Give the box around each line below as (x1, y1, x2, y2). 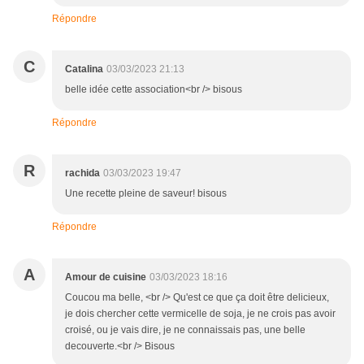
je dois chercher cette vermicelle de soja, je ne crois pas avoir (65, 308, 336, 320)
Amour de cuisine (65, 271, 146, 284)
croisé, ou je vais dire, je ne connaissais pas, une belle (65, 324, 305, 336)
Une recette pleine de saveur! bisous (65, 188, 227, 200)
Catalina (65, 63, 103, 76)
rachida (65, 167, 100, 180)
